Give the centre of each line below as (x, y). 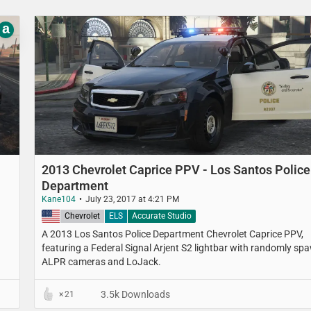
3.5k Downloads (134, 294)
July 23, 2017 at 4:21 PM (132, 199)
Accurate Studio (162, 216)
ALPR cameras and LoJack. (101, 261)
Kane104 (59, 199)
